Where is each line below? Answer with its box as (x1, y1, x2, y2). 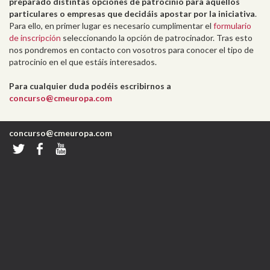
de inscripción (9, 33, 61, 43)
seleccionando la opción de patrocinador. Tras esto (61, 33, 253, 43)
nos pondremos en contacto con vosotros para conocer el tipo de (9, 45, 254, 55)
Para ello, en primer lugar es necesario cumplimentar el (9, 20, 213, 31)
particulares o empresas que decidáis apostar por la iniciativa (9, 8, 255, 19)
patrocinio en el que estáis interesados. (9, 57, 157, 67)
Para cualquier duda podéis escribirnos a (9, 81, 171, 91)
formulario (213, 20, 251, 31)
